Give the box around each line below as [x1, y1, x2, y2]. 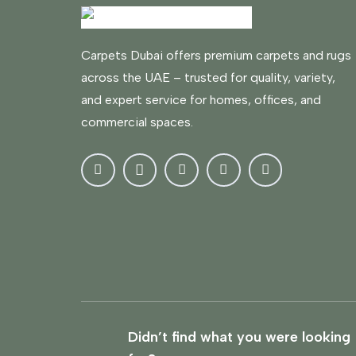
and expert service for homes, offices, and [81, 91, 321, 107]
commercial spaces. [81, 114, 193, 130]
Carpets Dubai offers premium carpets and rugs [81, 47, 351, 63]
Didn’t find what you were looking [128, 328, 351, 346]
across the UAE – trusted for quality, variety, [81, 69, 335, 85]
